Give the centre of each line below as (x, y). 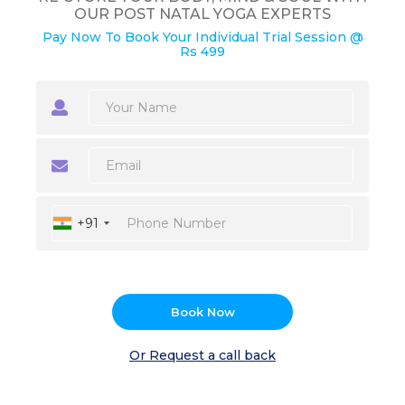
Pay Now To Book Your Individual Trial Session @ (202, 38)
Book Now (202, 311)
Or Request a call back (202, 356)
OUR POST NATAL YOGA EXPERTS (202, 14)
